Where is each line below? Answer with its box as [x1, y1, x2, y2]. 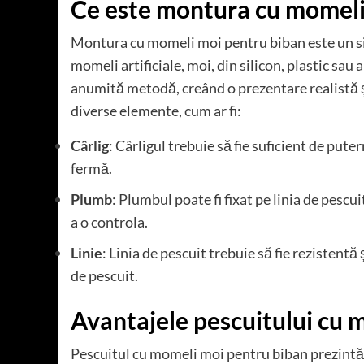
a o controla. [71, 213, 148, 232]
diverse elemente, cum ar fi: [71, 102, 241, 120]
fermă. [71, 159, 112, 178]
